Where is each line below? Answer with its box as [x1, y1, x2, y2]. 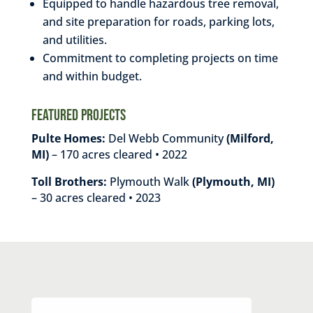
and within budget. [42, 68, 142, 84]
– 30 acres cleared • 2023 [31, 189, 161, 205]
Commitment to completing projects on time [42, 50, 278, 66]
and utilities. [42, 31, 107, 48]
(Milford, [223, 130, 274, 146]
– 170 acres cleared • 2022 [48, 146, 187, 162]
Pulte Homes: [31, 130, 105, 146]
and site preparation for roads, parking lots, [42, 13, 275, 29]
